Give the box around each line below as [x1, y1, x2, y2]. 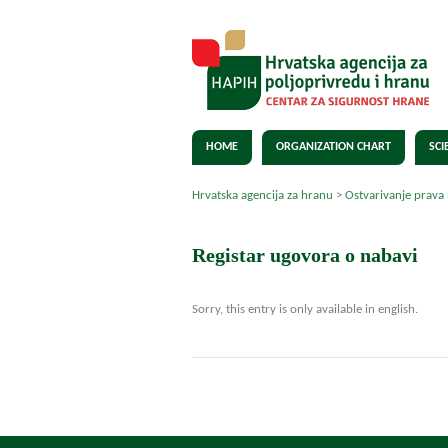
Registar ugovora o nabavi [192, 244, 418, 266]
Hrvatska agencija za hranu [192, 189, 333, 202]
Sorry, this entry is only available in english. [192, 303, 418, 316]
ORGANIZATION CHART [276, 141, 391, 153]
